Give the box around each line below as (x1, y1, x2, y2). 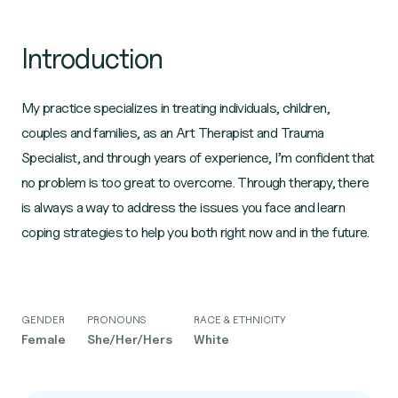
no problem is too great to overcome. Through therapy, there (21, 174, 370, 191)
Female (21, 331, 66, 346)
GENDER (21, 313, 65, 326)
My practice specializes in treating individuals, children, (21, 99, 330, 116)
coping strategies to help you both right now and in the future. (21, 224, 370, 241)
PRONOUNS (87, 313, 146, 326)
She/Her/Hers (87, 331, 172, 346)
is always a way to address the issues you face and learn (21, 199, 346, 216)
